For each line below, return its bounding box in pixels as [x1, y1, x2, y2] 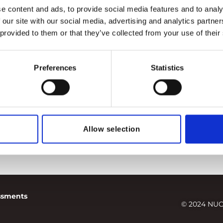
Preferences [34, 63, 77, 72]
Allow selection [83, 124, 140, 133]
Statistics [151, 63, 184, 72]
